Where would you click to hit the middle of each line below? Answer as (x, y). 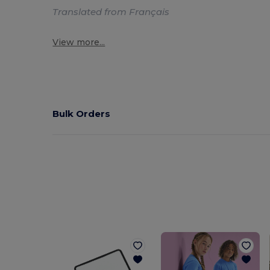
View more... (79, 42)
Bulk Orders (82, 114)
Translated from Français (111, 11)
